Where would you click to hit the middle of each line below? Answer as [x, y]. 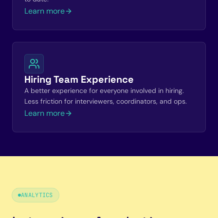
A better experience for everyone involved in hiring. [104, 91]
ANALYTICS [37, 195]
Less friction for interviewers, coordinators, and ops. [106, 101]
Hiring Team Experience [79, 79]
